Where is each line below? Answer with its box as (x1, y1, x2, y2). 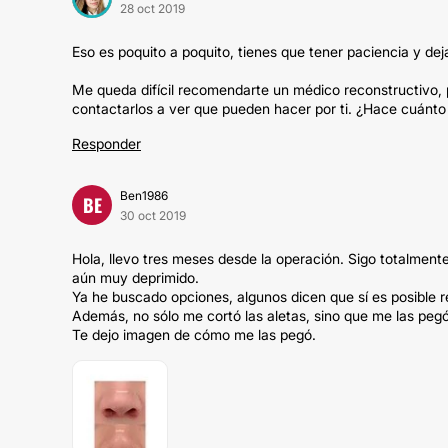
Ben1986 (120, 188, 168, 203)
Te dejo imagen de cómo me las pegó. (72, 326, 316, 343)
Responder (72, 135, 141, 152)
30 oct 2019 (120, 208, 186, 223)
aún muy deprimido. (72, 269, 199, 286)
